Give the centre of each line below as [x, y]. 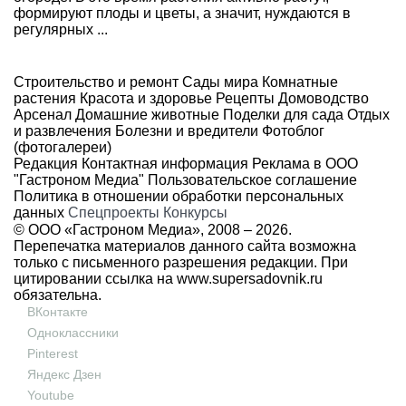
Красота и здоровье [144, 99]
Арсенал [43, 115]
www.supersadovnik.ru [250, 279]
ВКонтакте [58, 312]
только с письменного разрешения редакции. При [181, 263]
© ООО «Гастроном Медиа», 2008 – [135, 230]
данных [39, 213]
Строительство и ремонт [96, 82]
